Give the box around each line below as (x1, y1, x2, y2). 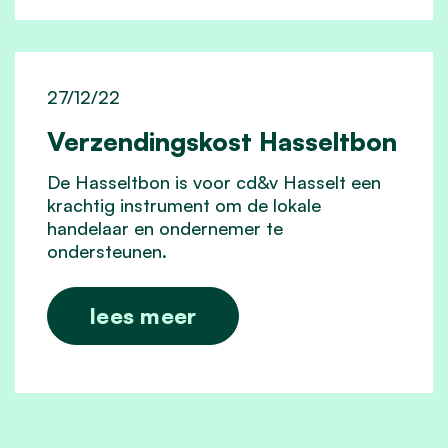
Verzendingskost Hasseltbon (47, 124, 397, 157)
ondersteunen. (47, 239, 167, 262)
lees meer (90, 301, 197, 329)
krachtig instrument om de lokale (47, 193, 321, 216)
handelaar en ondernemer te (47, 216, 283, 239)
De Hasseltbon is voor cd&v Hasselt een (47, 170, 381, 193)
